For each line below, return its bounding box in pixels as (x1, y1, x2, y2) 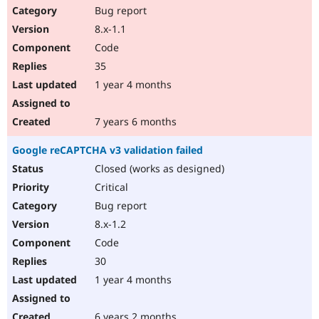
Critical (92, 180, 128, 194)
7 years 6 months (92, 115, 177, 129)
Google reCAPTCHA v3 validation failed (12, 143, 203, 157)
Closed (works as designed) (92, 162, 224, 176)
